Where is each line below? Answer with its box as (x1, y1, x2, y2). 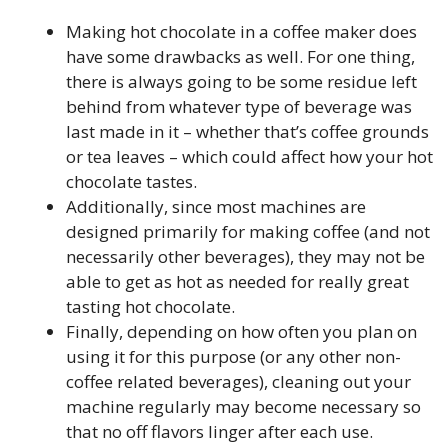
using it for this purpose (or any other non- (66, 344, 401, 368)
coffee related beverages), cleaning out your (66, 369, 411, 393)
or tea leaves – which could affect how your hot (66, 144, 433, 168)
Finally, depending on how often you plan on (66, 319, 417, 343)
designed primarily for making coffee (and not (66, 219, 430, 243)
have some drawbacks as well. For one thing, (66, 44, 415, 68)
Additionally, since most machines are (66, 194, 366, 218)
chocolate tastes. (66, 169, 197, 193)
